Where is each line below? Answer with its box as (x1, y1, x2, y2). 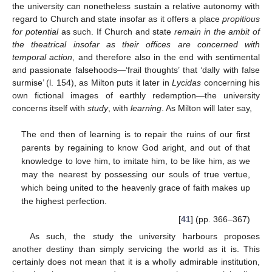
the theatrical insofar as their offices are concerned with (12, 39, 260, 49)
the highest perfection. (21, 196, 107, 206)
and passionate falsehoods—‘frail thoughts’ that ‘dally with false (12, 64, 260, 75)
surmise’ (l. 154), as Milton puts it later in (12, 77, 172, 87)
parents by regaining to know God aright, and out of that (21, 143, 250, 153)
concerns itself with (12, 103, 87, 113)
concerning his (201, 77, 260, 87)
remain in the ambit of (174, 26, 260, 36)
